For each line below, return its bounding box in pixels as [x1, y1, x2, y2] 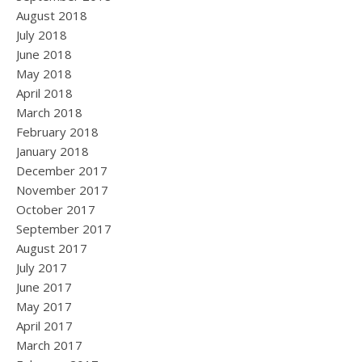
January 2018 [16, 143, 89, 160]
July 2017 [16, 259, 67, 276]
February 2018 [16, 124, 99, 141]
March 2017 [16, 337, 82, 354]
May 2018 [16, 65, 72, 82]
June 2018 [16, 46, 72, 63]
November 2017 [16, 182, 108, 199]
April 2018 [16, 85, 73, 102]
